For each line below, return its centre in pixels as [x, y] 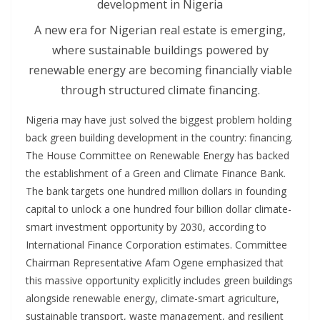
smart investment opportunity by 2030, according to [146, 227]
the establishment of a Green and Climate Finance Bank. [156, 174]
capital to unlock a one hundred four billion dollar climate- [159, 209]
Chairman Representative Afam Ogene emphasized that [155, 263]
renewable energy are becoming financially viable [160, 70]
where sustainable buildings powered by [160, 50]
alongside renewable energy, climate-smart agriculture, [152, 299]
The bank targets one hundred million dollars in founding [156, 191]
